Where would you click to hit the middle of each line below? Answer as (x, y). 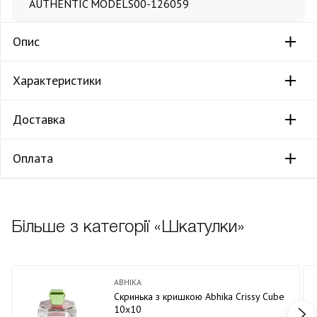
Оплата (33, 158)
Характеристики (57, 80)
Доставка (39, 119)
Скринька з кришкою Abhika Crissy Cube (199, 296)
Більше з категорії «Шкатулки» (128, 227)
